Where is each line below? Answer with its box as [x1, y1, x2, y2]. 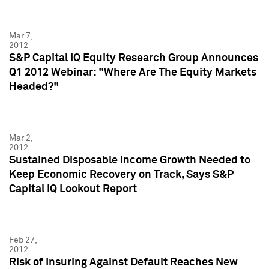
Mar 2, [9, 133, 32, 142]
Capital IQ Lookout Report [9, 183, 137, 195]
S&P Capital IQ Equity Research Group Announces [9, 52, 258, 64]
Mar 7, [9, 31, 32, 40]
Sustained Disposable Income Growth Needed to [9, 154, 250, 166]
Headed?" [9, 81, 59, 92]
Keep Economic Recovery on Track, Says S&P [9, 169, 234, 180]
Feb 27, [9, 235, 37, 244]
